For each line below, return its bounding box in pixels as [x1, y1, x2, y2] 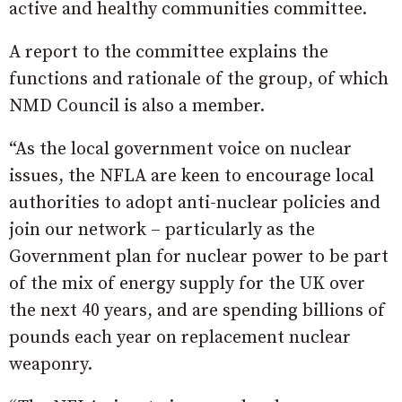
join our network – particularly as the [9, 219, 315, 241]
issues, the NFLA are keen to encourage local [9, 165, 374, 188]
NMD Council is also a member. [9, 95, 265, 118]
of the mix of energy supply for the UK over [9, 273, 365, 295]
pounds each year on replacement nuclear [9, 327, 351, 349]
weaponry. [9, 354, 92, 376]
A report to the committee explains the [9, 41, 328, 64]
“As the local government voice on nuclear [9, 138, 352, 161]
